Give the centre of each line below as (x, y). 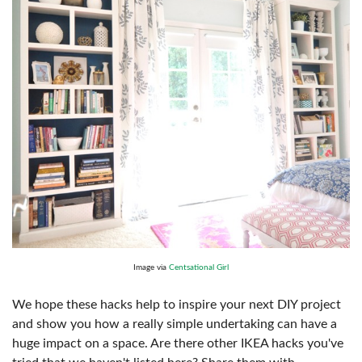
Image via (151, 267)
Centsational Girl (199, 267)
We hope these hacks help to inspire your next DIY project (177, 304)
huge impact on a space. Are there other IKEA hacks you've (178, 343)
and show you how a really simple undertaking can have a (175, 324)
